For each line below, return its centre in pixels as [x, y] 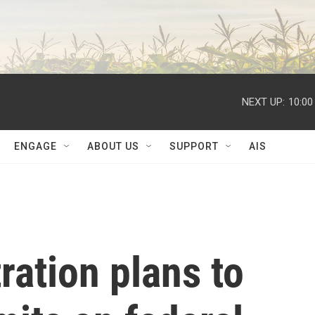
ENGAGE [36, 146]
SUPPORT [194, 146]
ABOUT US [113, 146]
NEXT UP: [263, 102]
